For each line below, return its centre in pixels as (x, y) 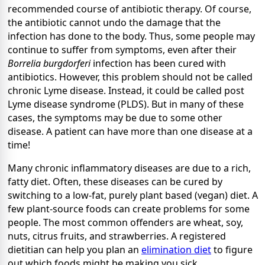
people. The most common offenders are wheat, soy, (125, 223)
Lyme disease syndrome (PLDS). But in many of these (126, 104)
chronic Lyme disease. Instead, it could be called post (126, 91)
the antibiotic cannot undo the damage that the (114, 23)
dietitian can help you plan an (75, 250)
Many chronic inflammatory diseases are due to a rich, (129, 168)
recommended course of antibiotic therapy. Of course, (130, 9)
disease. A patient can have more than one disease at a (130, 132)
